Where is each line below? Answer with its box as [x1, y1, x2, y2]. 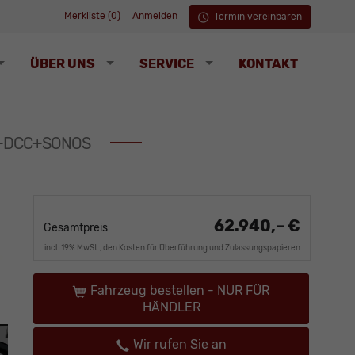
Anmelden [132, 10, 177, 22]
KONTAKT [239, 55, 298, 71]
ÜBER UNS [30, 55, 95, 71]
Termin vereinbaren [212, 11, 302, 22]
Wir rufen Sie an [132, 337, 227, 353]
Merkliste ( [64, 10, 111, 22]
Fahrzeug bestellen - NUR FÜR [90, 283, 269, 299]
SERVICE [139, 55, 194, 71]
